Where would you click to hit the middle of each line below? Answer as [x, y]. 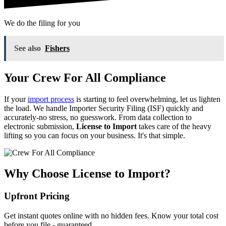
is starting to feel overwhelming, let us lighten [147, 99]
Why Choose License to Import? [87, 174]
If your [16, 99]
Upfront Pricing [37, 196]
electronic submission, [40, 126]
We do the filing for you [42, 23]
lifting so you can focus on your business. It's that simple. [95, 135]
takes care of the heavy [174, 126]
